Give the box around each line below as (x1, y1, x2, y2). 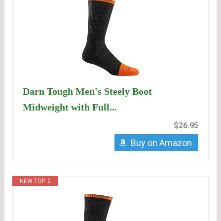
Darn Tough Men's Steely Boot (23, 86, 152, 97)
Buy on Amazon (130, 138, 192, 148)
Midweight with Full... (23, 102, 117, 113)
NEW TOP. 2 (20, 178, 51, 185)
